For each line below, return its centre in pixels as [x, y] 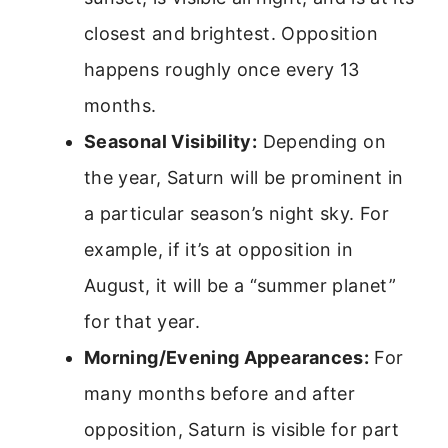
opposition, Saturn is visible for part [242, 429]
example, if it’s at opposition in [218, 249]
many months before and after [220, 393]
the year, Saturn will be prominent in [244, 177]
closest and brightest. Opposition [231, 33]
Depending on [321, 141]
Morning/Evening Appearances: [227, 357]
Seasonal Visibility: [171, 141]
